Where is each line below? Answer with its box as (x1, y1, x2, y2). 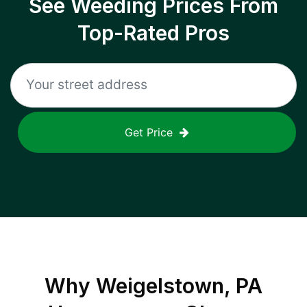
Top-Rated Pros (77, 21, 230, 45)
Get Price (125, 125, 173, 139)
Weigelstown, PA (96, 273, 262, 298)
